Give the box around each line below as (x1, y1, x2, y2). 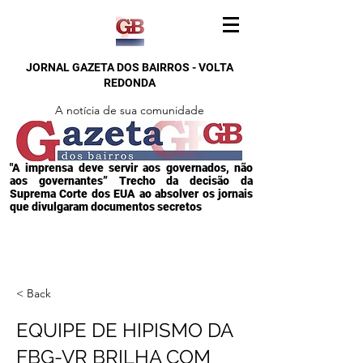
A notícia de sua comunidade (55, 103, 204, 117)
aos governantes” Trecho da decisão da (10, 174, 253, 187)
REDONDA (104, 76, 156, 89)
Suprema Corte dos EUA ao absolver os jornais (10, 187, 253, 200)
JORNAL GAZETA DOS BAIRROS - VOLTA (26, 61, 233, 74)
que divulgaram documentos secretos (10, 200, 202, 213)
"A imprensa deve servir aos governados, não (10, 161, 253, 174)
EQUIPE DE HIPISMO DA (16, 318, 233, 342)
